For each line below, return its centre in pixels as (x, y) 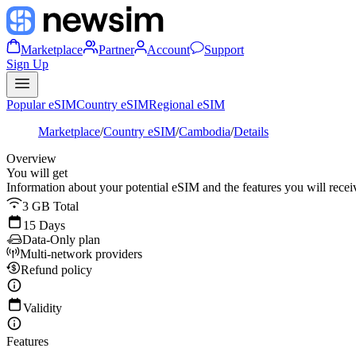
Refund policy (56, 270)
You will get (37, 173)
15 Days (44, 225)
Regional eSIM (187, 104)
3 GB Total (50, 206)
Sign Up (27, 64)
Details (251, 132)
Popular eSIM (41, 104)
